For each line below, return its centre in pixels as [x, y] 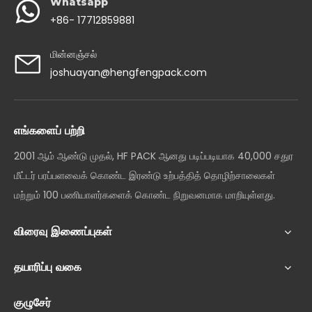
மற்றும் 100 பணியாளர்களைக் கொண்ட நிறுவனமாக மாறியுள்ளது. [146, 195]
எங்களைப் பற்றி [49, 131]
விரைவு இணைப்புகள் [63, 232]
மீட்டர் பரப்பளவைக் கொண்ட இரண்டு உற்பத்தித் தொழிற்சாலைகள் [145, 175]
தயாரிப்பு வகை [48, 267]
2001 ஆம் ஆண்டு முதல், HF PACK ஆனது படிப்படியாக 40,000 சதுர [154, 156]
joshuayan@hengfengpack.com [128, 72]
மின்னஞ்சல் [73, 54]
